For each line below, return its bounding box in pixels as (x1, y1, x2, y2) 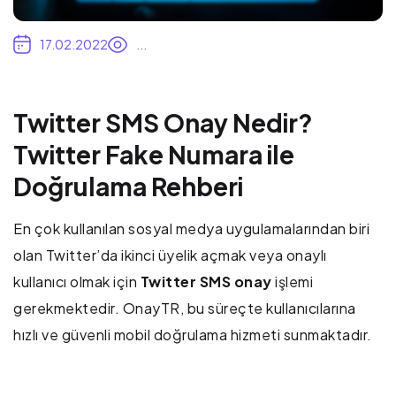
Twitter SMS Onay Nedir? (13, 107, 313, 139)
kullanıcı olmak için (13, 272, 141, 292)
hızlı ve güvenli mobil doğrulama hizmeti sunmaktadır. (13, 325, 372, 345)
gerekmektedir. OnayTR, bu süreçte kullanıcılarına (13, 299, 356, 318)
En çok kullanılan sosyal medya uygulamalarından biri (13, 219, 369, 239)
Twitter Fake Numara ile (13, 139, 294, 171)
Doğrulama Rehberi (13, 171, 243, 202)
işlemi (271, 272, 313, 292)
